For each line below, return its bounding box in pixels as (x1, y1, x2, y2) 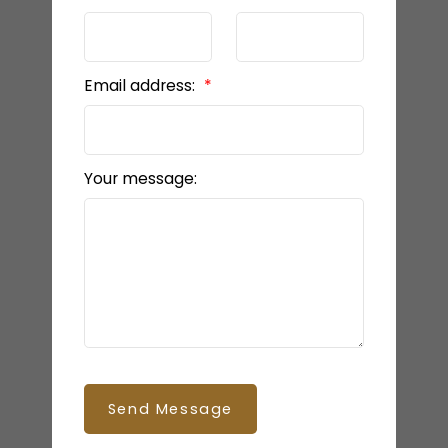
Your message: (83, 168, 197, 190)
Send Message (107, 399, 233, 420)
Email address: (83, 75, 199, 97)
